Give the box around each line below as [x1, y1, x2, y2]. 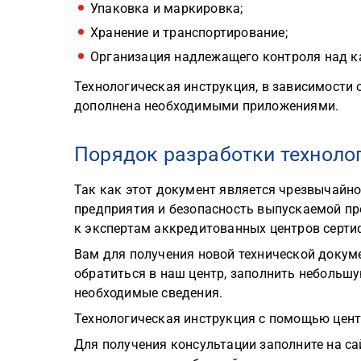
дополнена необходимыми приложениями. [74, 98, 339, 114]
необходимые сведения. [74, 285, 223, 301]
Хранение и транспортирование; [90, 25, 288, 41]
